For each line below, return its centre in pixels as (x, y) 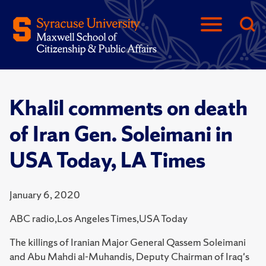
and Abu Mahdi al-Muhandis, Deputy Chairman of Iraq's (129, 256)
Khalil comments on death (129, 108)
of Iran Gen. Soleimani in (121, 134)
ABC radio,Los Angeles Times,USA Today (99, 218)
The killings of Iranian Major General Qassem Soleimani (128, 242)
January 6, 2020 (45, 194)
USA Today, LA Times (107, 160)
